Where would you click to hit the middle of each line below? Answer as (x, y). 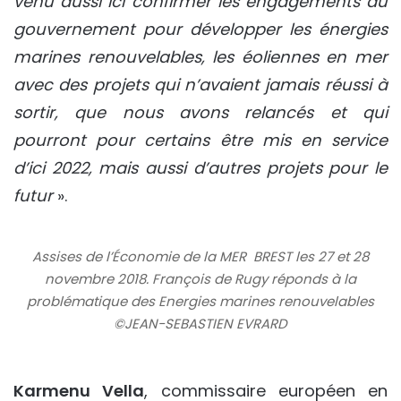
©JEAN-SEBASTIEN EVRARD (200, 324)
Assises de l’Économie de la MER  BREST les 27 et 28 (200, 257)
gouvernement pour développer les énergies (200, 30)
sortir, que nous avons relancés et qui (200, 113)
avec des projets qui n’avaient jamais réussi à (200, 85)
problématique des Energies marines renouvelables (200, 302)
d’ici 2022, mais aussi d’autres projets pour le (200, 168)
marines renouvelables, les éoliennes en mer (200, 57)
